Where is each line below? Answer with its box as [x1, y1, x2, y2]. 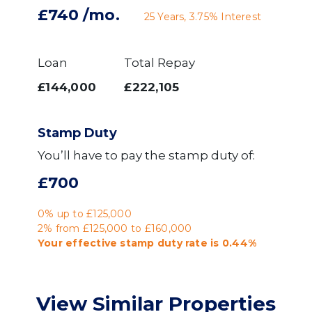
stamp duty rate [120, 237, 208, 250]
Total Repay [124, 56, 196, 70]
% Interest [208, 10, 262, 24]
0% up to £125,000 [38, 208, 132, 221]
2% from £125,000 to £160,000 [38, 222, 192, 235]
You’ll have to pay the [38, 148, 169, 163]
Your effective [38, 237, 120, 250]
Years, [155, 10, 189, 24]
